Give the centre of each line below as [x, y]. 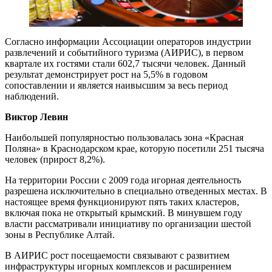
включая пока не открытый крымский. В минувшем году [124, 212]
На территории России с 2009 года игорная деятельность [123, 180]
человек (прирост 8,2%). [55, 159]
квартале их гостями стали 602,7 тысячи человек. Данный [125, 63]
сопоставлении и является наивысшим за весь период [116, 85]
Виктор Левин [36, 117]
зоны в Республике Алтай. [60, 234]
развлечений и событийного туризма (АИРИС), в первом [124, 52]
